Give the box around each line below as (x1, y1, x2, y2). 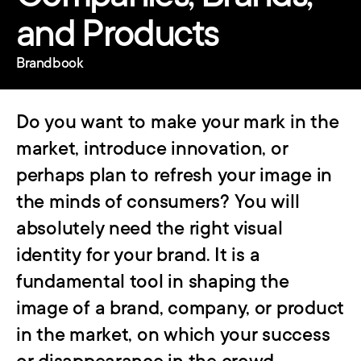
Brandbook (16, 55, 84, 72)
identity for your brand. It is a (16, 244, 260, 267)
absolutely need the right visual (16, 218, 283, 240)
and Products (16, 12, 218, 56)
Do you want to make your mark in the (16, 111, 339, 134)
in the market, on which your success (16, 324, 330, 346)
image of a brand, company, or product (16, 297, 345, 320)
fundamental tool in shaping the (16, 271, 289, 293)
